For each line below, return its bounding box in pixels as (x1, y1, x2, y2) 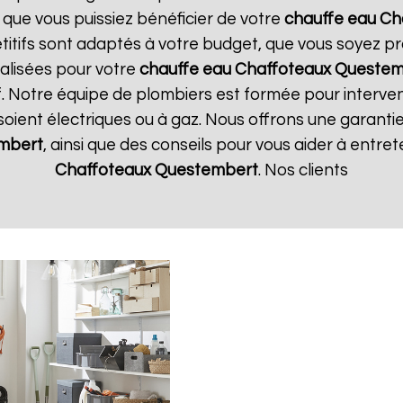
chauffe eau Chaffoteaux (139, 61, 331, 78)
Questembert (155, 162, 258, 179)
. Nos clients (258, 162, 348, 179)
